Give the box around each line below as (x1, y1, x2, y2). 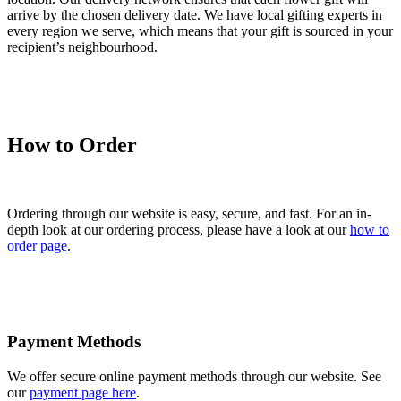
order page (7, 238, 67, 254)
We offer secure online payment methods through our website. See (7, 368, 381, 384)
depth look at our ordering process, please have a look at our (7, 222, 350, 238)
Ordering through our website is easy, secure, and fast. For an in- (7, 206, 371, 222)
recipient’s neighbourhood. (7, 38, 158, 55)
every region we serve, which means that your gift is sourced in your (7, 22, 393, 38)
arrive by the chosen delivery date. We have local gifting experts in (7, 6, 382, 22)
